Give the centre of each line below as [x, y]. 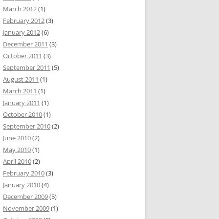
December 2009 [25, 197]
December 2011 [25, 44]
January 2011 [22, 103]
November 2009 [26, 208]
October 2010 [22, 114]
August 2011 [21, 79]
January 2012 [22, 32]
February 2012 [24, 21]
